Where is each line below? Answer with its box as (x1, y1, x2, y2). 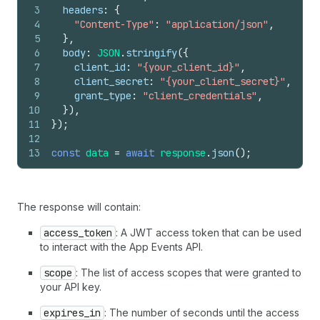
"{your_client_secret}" (160, 75, 286, 88)
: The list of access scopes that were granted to (76, 266, 301, 279)
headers (63, 4, 103, 16)
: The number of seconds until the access (104, 306, 299, 319)
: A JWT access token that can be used (116, 226, 301, 239)
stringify (126, 46, 177, 59)
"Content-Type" (74, 18, 154, 31)
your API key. (40, 281, 101, 293)
